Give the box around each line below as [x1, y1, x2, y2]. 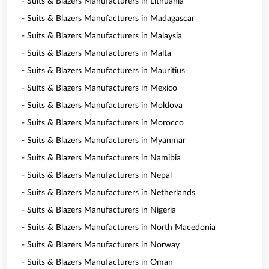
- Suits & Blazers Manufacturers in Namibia [22, 154, 181, 162]
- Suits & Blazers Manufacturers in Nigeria [22, 206, 176, 214]
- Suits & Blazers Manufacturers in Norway [22, 241, 180, 249]
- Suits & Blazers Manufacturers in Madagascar [22, 14, 195, 23]
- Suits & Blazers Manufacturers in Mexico [22, 84, 177, 92]
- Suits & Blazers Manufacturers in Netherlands [22, 189, 195, 197]
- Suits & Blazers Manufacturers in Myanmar [22, 136, 186, 145]
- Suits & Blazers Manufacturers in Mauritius [22, 67, 185, 75]
